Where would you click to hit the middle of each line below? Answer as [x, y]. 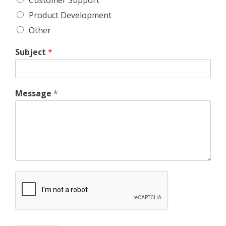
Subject [32, 52]
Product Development [70, 15]
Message [34, 93]
